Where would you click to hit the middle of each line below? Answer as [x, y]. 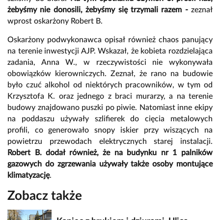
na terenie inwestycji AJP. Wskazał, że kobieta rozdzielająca [110, 51]
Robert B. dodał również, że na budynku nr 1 [92, 152]
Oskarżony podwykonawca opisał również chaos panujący [110, 40]
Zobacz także [45, 196]
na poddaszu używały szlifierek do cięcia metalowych [110, 119]
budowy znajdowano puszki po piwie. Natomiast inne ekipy [110, 107]
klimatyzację [28, 175]
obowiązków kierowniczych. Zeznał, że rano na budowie [110, 73]
